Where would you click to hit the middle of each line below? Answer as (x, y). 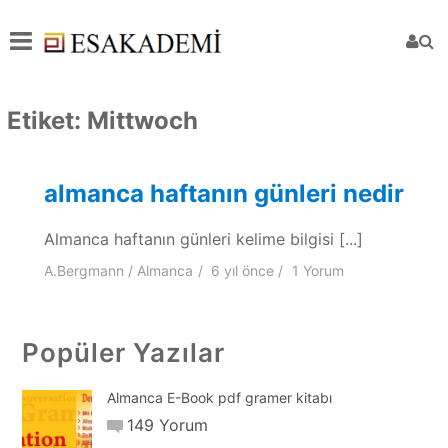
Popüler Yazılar (123, 352)
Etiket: (46, 120)
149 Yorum (168, 425)
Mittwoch (142, 120)
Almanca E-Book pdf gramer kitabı (219, 398)
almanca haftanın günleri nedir (223, 193)
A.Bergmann (83, 271)
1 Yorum (318, 271)
